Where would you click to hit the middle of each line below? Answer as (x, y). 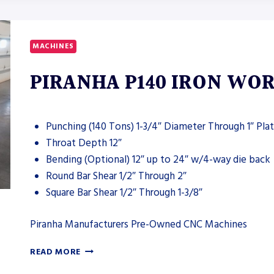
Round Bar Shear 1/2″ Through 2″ (116, 176)
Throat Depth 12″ (83, 143)
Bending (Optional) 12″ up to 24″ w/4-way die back (158, 159)
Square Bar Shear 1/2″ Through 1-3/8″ (124, 192)
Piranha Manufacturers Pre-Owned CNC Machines (139, 225)
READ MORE (56, 252)
